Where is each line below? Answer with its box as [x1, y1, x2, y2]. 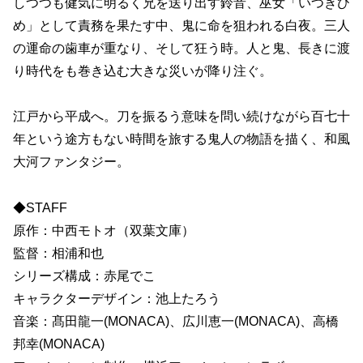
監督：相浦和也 [13, 246, 104, 261]
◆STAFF [13, 201, 67, 216]
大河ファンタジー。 [13, 155, 130, 169]
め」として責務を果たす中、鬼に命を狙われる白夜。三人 [13, 18, 350, 32]
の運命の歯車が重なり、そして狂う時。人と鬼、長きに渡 [13, 41, 350, 55]
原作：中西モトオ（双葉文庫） [13, 224, 194, 238]
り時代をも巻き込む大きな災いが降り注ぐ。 [13, 63, 272, 78]
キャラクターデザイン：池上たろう [13, 292, 220, 306]
